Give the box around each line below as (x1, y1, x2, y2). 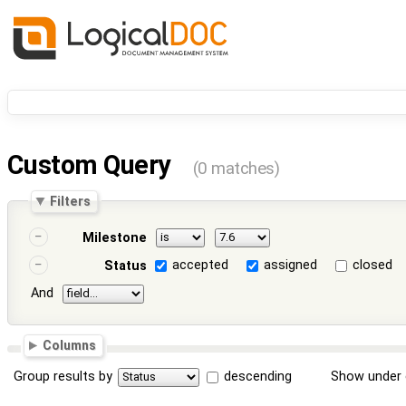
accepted (172, 257, 229, 274)
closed (353, 257, 393, 274)
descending (224, 368, 293, 384)
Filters (50, 193, 92, 208)
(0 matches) (192, 159, 280, 179)
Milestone (82, 230, 147, 246)
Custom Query (7, 150, 177, 181)
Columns (43, 338, 97, 353)
